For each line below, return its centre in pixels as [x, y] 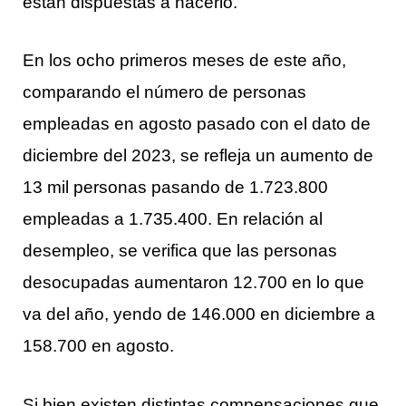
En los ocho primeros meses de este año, [184, 60]
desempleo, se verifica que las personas [180, 251]
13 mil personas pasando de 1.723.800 [175, 187]
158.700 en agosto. [98, 346]
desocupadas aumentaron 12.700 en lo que [193, 282]
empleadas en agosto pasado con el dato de [197, 124]
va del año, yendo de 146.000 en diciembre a [199, 314]
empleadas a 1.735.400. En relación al [173, 219]
